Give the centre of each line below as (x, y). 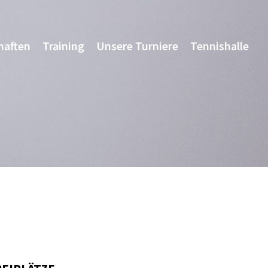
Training (64, 46)
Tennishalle (220, 46)
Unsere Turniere (138, 46)
